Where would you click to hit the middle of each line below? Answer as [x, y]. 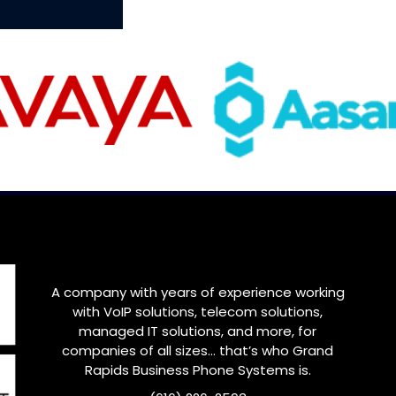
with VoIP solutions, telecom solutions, [198, 312]
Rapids [108, 370]
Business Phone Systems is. [221, 370]
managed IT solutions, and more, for [198, 331]
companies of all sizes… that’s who [178, 351]
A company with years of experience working [198, 293]
